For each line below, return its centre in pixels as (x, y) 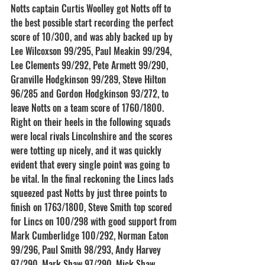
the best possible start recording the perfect (93, 22)
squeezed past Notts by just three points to (90, 193)
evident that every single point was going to (91, 164)
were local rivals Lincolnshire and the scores (93, 136)
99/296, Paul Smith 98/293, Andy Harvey (87, 250)
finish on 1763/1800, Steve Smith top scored (93, 207)
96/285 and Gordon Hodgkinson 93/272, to (91, 93)
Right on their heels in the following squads (92, 122)
